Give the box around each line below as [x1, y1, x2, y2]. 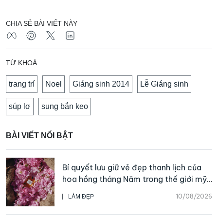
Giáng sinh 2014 [73, 79, 129, 88]
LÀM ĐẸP [68, 193, 94, 200]
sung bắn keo [41, 102, 88, 110]
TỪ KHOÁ [6, 58, 37, 67]
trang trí [9, 79, 35, 88]
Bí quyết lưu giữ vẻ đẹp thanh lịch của [62, 162, 201, 172]
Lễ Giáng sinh [140, 79, 188, 88]
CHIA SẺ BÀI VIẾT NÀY [6, 19, 77, 27]
